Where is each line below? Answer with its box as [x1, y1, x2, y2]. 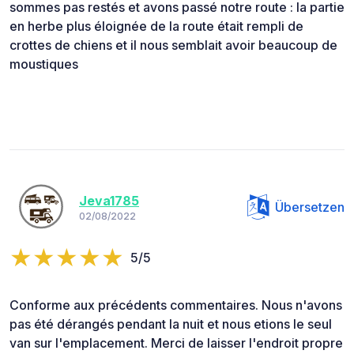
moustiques [9, 55, 78, 72]
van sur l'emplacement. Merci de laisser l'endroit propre [9, 334, 343, 351]
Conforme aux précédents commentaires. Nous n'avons [9, 296, 342, 313]
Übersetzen [275, 198, 345, 215]
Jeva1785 [79, 193, 139, 209]
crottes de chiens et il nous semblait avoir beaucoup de [9, 36, 337, 53]
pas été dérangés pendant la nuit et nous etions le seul [9, 315, 332, 332]
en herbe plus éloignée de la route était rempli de [9, 17, 303, 34]
